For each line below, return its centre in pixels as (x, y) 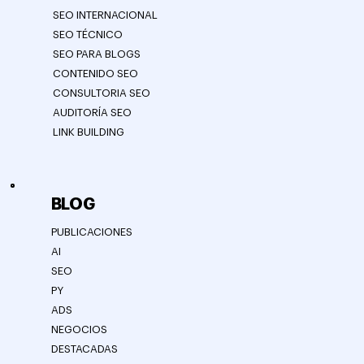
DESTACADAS (84, 349)
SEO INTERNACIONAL (105, 15)
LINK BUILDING (88, 132)
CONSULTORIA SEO (101, 93)
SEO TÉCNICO (87, 35)
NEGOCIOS (79, 329)
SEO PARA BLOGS (96, 54)
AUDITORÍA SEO (92, 113)
